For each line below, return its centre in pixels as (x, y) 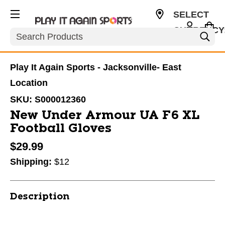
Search (24, 33)
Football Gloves (61, 129)
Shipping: (32, 162)
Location (29, 83)
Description (40, 197)
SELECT (191, 15)
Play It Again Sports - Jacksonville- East (96, 67)
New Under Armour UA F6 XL (105, 116)
